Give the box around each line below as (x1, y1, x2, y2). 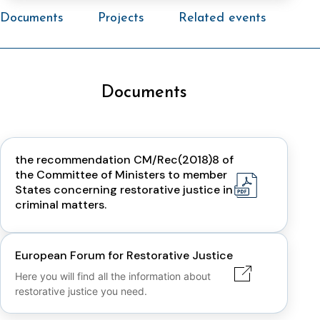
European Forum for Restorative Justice (15, 248, 233, 263)
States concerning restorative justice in (15, 182, 233, 197)
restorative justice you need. (15, 285, 147, 297)
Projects (98, 11, 145, 25)
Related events (179, 11, 267, 25)
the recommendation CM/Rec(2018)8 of (15, 152, 234, 167)
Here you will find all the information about (15, 270, 211, 282)
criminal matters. (15, 197, 106, 212)
